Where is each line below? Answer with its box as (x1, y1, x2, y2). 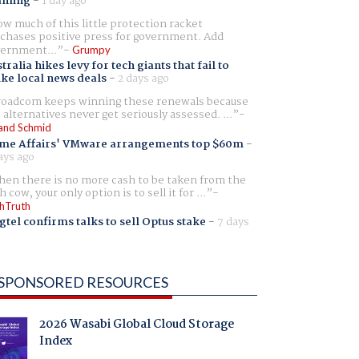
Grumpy (71, 43, 111, 57)
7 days (216, 212, 249, 231)
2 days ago (117, 70, 169, 88)
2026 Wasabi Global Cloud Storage (38, 315, 234, 335)
